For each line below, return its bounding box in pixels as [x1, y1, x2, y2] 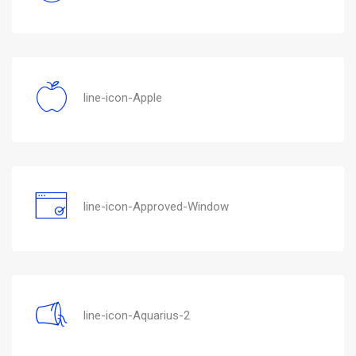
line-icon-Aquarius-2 [83, 308, 190, 323]
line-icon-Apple [83, 90, 162, 105]
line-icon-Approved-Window [83, 199, 229, 214]
